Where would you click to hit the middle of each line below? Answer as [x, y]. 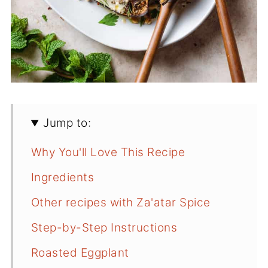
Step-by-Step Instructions [104, 228]
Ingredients [63, 178]
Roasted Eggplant [80, 253]
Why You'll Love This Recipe [108, 153]
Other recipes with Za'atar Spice [121, 203]
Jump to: [67, 123]
